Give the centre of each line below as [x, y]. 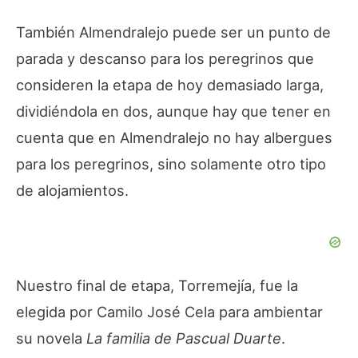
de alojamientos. [72, 191]
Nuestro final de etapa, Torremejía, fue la [157, 286]
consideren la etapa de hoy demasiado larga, [170, 85]
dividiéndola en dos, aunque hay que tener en [173, 111]
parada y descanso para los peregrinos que [165, 59]
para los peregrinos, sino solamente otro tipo [171, 164]
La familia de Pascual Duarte [184, 338]
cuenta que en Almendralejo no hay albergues [174, 138]
